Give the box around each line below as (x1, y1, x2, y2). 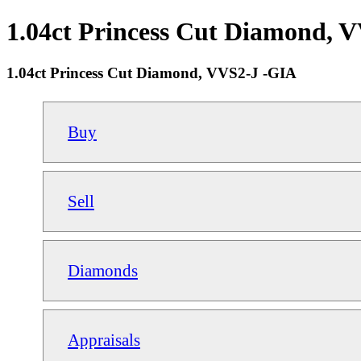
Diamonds (68, 260, 138, 280)
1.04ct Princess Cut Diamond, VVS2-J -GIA (6, 64, 297, 81)
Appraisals (68, 330, 140, 349)
